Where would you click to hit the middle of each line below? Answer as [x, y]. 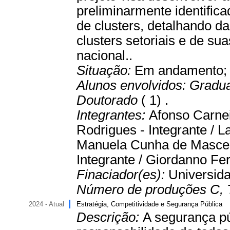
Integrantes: [113, 115]
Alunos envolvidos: [133, 85]
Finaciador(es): [122, 175]
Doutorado [109, 100]
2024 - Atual [46, 204]
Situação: [106, 70]
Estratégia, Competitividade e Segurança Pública [149, 204]
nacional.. [104, 55]
